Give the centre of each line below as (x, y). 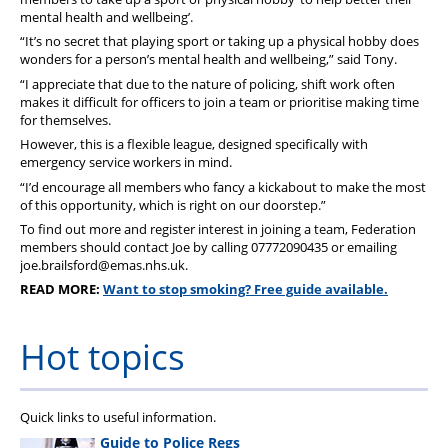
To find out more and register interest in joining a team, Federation (218, 228)
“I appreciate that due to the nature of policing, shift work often (207, 83)
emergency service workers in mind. (127, 162)
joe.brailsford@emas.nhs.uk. (104, 264)
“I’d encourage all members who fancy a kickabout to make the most (223, 186)
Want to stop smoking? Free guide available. (245, 289)
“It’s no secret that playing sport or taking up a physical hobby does (219, 41)
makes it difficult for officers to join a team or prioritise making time (219, 101)
